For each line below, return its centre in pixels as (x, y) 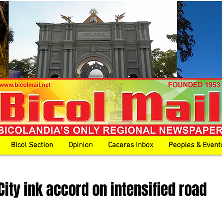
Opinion (81, 145)
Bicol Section (32, 145)
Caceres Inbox (131, 145)
